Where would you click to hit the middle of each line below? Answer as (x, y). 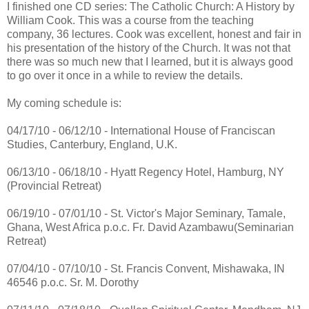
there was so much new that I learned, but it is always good (150, 62)
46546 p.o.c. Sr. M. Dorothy (73, 282)
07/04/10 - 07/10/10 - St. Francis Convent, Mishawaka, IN (146, 269)
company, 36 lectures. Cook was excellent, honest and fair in (154, 34)
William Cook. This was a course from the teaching (130, 20)
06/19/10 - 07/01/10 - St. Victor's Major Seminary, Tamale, (146, 213)
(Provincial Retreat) (54, 186)
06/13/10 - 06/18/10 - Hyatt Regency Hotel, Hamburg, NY (146, 172)
